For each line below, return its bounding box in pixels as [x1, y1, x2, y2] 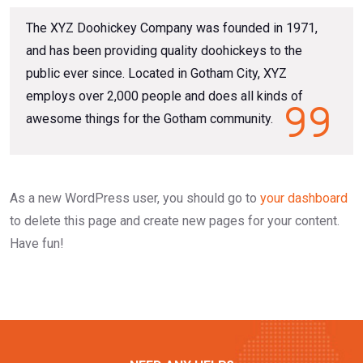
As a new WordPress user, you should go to [10, 190, 260, 206]
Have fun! [10, 235, 64, 251]
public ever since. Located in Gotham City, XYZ [26, 65, 287, 81]
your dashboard [260, 190, 348, 206]
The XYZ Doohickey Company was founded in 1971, [26, 19, 318, 36]
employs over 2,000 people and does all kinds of [26, 88, 303, 104]
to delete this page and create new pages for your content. [10, 212, 340, 228]
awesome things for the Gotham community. [26, 110, 273, 126]
